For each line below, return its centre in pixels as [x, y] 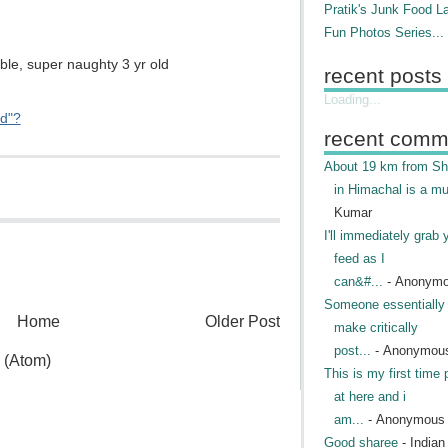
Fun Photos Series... [383, 32]
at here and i [369, 396]
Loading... [352, 99]
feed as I [359, 258]
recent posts [382, 75]
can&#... [358, 281]
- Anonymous [404, 419]
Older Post [242, 321]
